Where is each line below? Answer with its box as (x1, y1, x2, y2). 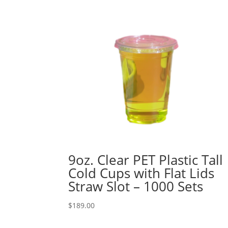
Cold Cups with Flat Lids (68, 164, 215, 183)
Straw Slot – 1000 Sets (68, 177, 204, 196)
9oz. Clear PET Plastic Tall (68, 151, 223, 169)
